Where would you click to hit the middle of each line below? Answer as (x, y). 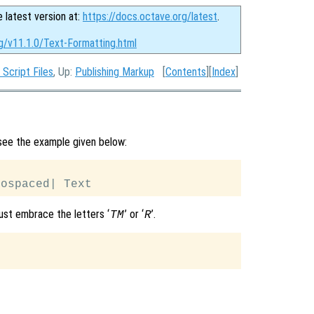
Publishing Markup (115, 72)
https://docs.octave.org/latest (150, 16)
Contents (186, 72)
